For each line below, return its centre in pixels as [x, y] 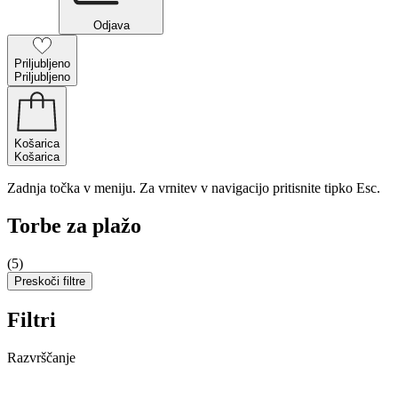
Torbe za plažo [74, 225]
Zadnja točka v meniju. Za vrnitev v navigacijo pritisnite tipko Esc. [194, 188]
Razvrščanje [41, 357]
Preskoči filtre [50, 281]
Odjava [111, 25]
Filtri [32, 319]
